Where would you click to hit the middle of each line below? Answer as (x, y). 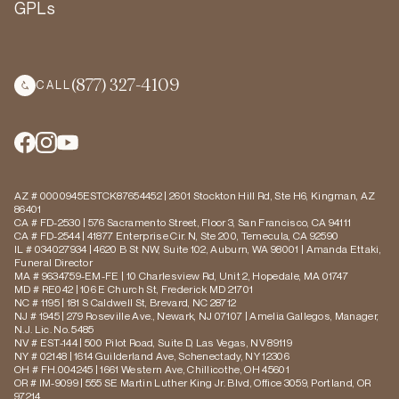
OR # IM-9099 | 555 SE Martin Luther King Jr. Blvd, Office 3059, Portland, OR (193, 382)
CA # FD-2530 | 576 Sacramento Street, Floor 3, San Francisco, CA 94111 (183, 222)
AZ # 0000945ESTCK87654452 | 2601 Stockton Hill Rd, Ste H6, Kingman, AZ (195, 195)
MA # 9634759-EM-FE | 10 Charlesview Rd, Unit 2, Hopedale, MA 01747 (182, 275)
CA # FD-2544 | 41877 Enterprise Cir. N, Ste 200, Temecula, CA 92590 (177, 235)
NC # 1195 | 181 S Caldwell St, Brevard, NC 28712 (126, 302)
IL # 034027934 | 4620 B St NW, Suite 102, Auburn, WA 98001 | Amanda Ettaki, (198, 248)
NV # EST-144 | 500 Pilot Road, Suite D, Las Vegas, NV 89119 (153, 342)
